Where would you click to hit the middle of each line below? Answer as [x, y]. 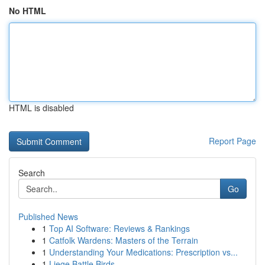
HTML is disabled [41, 108]
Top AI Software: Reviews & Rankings [119, 228]
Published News [48, 216]
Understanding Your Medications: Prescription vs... [143, 252]
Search [32, 173]
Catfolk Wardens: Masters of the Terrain [124, 240]
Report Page [232, 141]
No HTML [28, 11]
